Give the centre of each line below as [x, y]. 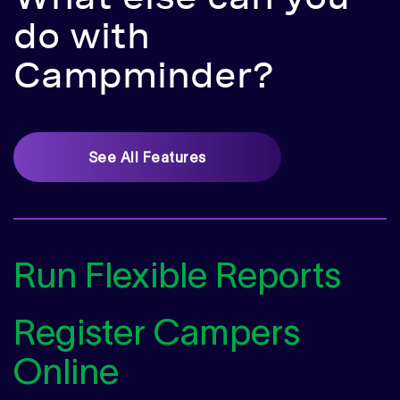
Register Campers [157, 333]
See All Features [147, 158]
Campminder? [144, 77]
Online [66, 372]
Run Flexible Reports [177, 275]
